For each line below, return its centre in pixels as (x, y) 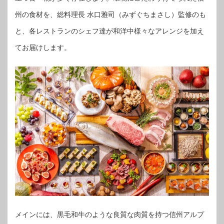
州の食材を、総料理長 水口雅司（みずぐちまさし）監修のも (110, 15)
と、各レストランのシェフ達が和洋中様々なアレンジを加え (109, 31)
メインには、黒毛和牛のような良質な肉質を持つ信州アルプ (109, 215)
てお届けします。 (43, 48)
